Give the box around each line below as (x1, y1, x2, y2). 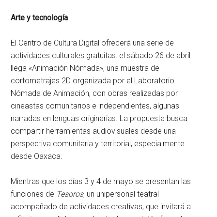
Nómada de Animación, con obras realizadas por (11, 89, 178, 98)
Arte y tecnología (11, 13, 68, 23)
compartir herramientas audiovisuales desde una (11, 126, 176, 136)
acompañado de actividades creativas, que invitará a (11, 202, 191, 212)
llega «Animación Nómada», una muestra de (11, 63, 160, 73)
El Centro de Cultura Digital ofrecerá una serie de (11, 38, 174, 48)
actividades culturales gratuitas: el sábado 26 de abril (11, 51, 191, 61)
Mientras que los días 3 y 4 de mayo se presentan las (11, 177, 191, 186)
